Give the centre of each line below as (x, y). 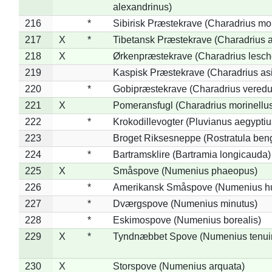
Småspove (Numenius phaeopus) (185, 171)
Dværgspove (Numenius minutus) (185, 203)
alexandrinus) (142, 7)
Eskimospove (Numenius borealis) (187, 220)
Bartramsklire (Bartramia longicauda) (192, 154)
